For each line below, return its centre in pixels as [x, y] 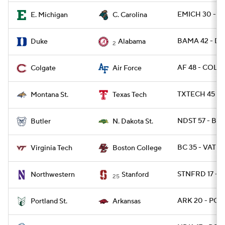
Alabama [132, 42]
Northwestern [53, 175]
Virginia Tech [51, 148]
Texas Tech [130, 95]
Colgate [43, 68]
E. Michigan [49, 15]
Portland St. [49, 201]
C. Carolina [130, 15]
